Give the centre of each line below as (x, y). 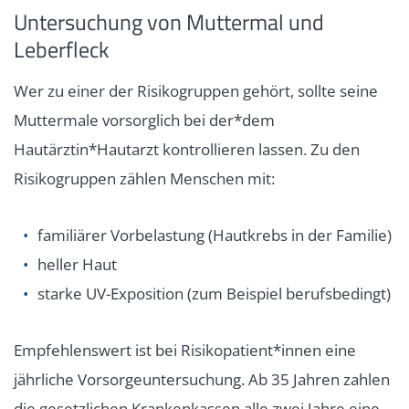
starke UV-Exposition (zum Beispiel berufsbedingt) (214, 293)
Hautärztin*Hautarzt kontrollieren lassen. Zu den (187, 149)
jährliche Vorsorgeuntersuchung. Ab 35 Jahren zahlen (202, 379)
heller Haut (77, 264)
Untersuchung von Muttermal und (169, 21)
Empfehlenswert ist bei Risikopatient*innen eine (185, 350)
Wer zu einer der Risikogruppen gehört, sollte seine (196, 90)
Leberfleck (62, 49)
